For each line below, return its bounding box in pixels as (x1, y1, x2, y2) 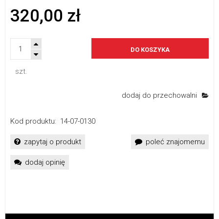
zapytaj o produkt (24, 137, 81, 147)
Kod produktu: (10, 117, 56, 126)
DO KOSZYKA (131, 46, 170, 54)
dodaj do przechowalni (122, 90, 197, 100)
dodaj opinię (25, 158, 65, 167)
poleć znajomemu (146, 137, 205, 147)
